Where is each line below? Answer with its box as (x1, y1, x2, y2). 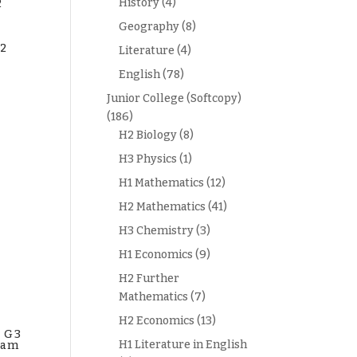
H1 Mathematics (119, 176, 205, 190)
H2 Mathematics (119, 200, 206, 214)
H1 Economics (119, 248, 194, 261)
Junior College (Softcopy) (107, 92, 242, 105)
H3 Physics (119, 152, 178, 166)
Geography (119, 20, 180, 33)
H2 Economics (119, 314, 195, 328)
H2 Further (119, 272, 180, 285)
